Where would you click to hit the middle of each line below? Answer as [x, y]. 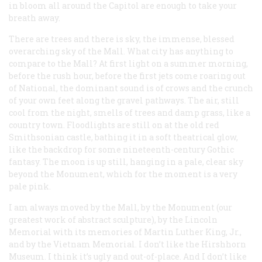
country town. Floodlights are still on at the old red [114, 125]
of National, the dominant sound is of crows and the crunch [131, 88]
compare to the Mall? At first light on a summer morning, [128, 63]
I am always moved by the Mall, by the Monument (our [120, 207]
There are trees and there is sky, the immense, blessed [122, 39]
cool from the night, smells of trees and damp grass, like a [130, 112]
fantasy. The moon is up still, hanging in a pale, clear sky [126, 161]
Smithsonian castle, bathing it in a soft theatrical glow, [123, 137]
